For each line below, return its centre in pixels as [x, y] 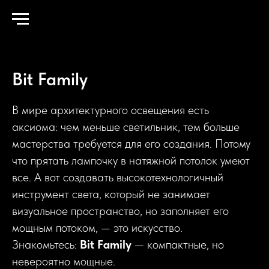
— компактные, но [178, 244]
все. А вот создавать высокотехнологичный [118, 177]
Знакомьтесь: [46, 244]
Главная [23, 23]
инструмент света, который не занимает [111, 194]
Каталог [62, 23]
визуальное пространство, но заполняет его [120, 211]
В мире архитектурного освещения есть [110, 110]
